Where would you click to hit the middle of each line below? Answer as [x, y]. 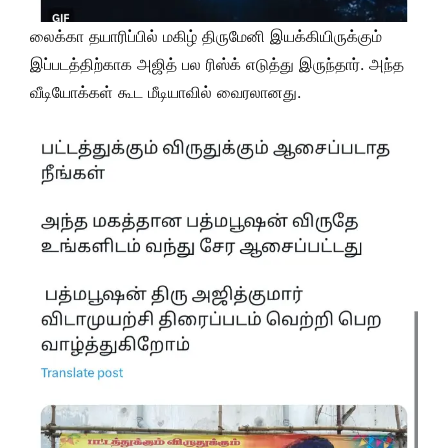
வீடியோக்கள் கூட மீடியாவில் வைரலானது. [165, 91]
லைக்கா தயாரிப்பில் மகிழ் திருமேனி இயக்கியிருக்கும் [206, 35]
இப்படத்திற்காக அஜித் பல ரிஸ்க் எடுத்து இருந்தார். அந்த [217, 63]
